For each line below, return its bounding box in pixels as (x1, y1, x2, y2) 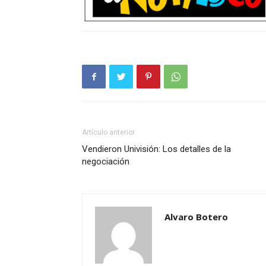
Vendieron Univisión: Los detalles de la (82, 144, 231, 155)
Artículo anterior (82, 128, 135, 137)
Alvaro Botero (164, 211, 228, 223)
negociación (82, 156, 129, 167)
